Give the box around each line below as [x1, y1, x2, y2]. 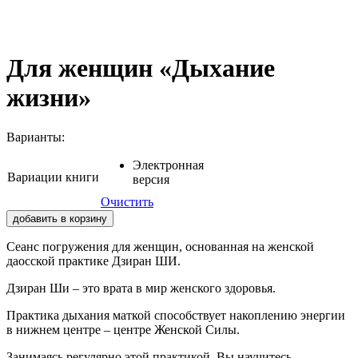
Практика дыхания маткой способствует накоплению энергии [6, 308, 345, 322]
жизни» [6, 83, 91, 113]
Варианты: [6, 129, 65, 144]
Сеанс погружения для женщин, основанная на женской [6, 239, 314, 253]
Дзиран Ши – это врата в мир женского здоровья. [6, 280, 276, 295]
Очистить [101, 194, 153, 209]
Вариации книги [7, 169, 99, 184]
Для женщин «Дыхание [6, 54, 275, 83]
